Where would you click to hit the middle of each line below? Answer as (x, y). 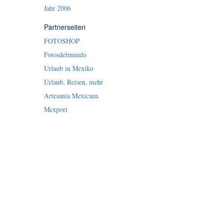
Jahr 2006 (57, 8)
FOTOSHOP (62, 41)
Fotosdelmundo (65, 55)
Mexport (55, 109)
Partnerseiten (65, 27)
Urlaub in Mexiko (68, 68)
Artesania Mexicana (71, 96)
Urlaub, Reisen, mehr (73, 82)
